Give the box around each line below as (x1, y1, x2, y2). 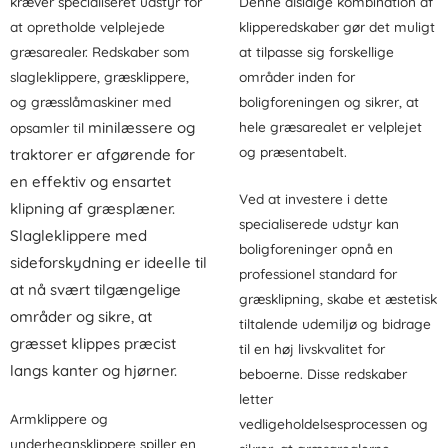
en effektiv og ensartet (10, 171, 171, 191)
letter (239, 389, 273, 407)
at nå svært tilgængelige (10, 279, 181, 299)
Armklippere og (10, 409, 108, 427)
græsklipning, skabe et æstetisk (239, 289, 437, 307)
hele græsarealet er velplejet (239, 117, 422, 135)
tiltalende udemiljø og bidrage (239, 314, 431, 332)
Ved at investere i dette (239, 189, 388, 207)
